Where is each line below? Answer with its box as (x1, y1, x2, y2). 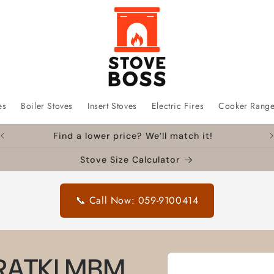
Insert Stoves (87, 100, 137, 112)
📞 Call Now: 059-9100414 (75, 193, 199, 207)
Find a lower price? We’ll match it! (53, 130, 213, 141)
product (182, 259, 217, 273)
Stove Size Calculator (80, 154, 180, 165)
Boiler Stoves (21, 100, 73, 112)
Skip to (182, 248, 214, 262)
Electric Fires (151, 100, 204, 112)
